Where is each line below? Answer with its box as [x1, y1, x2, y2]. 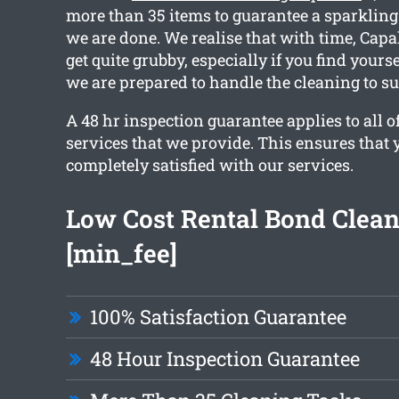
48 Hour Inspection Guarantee [89, 346, 360, 372]
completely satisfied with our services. [65, 154, 354, 176]
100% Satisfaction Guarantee [89, 304, 346, 330]
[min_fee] [65, 237, 177, 271]
